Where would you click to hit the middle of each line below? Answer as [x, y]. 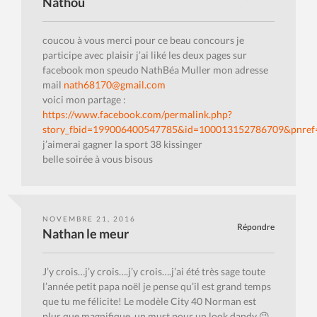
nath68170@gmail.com [115, 85]
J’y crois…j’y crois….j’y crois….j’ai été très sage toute [154, 272]
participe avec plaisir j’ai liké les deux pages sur [145, 55]
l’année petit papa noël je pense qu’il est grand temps [157, 287]
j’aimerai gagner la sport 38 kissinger [122, 144]
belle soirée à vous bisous [98, 159]
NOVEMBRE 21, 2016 [89, 219]
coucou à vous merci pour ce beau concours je [143, 40]
